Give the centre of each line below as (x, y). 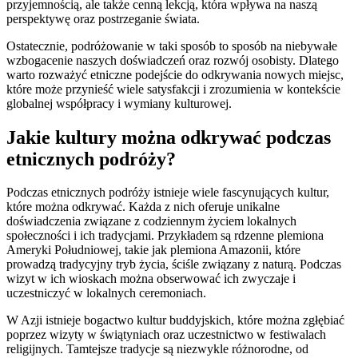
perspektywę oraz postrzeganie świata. (103, 18)
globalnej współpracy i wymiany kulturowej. (119, 103)
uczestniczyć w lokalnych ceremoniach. (106, 293)
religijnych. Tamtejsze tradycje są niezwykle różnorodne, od (157, 349)
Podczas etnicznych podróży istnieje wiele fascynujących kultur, (168, 193)
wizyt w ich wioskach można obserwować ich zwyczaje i (151, 279)
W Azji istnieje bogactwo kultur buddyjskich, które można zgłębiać (175, 320)
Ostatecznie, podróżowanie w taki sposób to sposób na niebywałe (172, 46)
